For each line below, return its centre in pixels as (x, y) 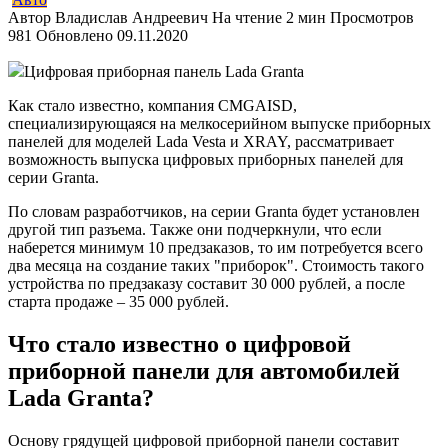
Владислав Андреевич (129, 17)
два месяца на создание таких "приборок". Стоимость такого (216, 265)
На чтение (247, 17)
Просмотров (372, 17)
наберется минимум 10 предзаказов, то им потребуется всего (215, 247)
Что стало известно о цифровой (179, 343)
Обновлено (74, 35)
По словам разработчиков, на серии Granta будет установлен (214, 211)
